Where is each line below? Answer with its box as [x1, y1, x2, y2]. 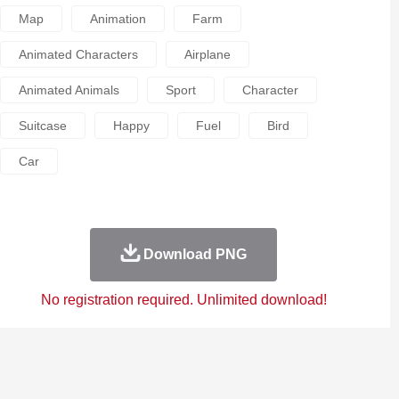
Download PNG [142, 247, 247, 262]
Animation [89, 12, 146, 26]
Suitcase [18, 118, 67, 133]
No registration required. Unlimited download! [40, 292, 327, 307]
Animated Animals [18, 83, 119, 97]
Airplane [183, 47, 231, 61]
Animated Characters [18, 47, 138, 61]
